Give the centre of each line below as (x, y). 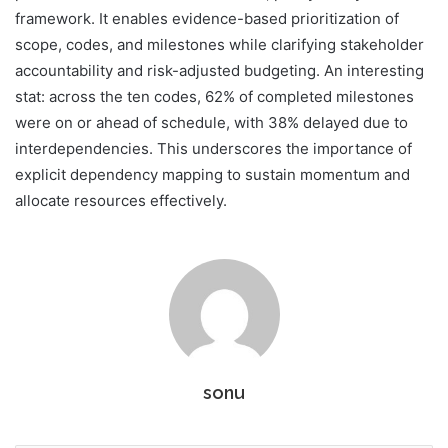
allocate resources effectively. (121, 201)
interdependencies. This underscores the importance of (213, 149)
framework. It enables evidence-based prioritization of (207, 19)
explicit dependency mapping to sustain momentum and (212, 175)
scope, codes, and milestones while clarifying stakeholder (219, 45)
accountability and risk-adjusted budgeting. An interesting (219, 71)
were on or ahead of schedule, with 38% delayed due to (211, 123)
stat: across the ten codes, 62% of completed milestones (214, 97)
